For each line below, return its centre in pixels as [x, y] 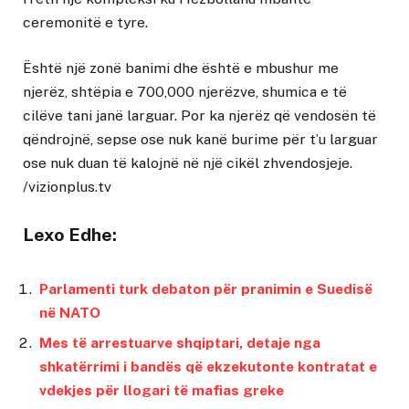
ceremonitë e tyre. [85, 22]
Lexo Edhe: [70, 234]
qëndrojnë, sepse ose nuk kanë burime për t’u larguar [200, 139]
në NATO [70, 313]
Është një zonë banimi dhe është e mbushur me [181, 68]
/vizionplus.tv [67, 186]
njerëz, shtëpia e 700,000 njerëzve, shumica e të [185, 91]
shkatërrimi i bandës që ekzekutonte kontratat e [208, 367]
